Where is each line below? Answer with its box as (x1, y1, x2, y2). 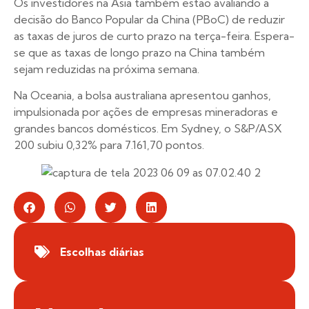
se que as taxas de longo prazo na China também (14, 46, 265, 60)
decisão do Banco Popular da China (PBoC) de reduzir (14, 12, 285, 27)
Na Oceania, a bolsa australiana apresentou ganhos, (14, 88, 271, 103)
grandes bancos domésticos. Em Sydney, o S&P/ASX (14, 121, 282, 136)
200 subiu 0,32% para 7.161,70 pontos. (14, 138, 204, 152)
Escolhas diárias (60, 245, 144, 259)
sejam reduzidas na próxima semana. (14, 62, 199, 77)
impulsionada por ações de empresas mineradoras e (14, 105, 278, 119)
